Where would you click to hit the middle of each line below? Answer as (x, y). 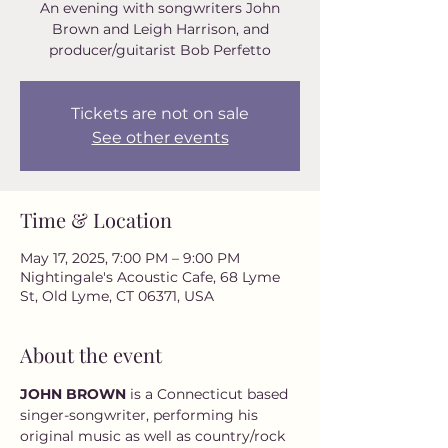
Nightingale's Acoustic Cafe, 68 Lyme (150, 277)
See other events (160, 137)
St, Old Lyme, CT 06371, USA (117, 296)
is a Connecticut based (211, 394)
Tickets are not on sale (160, 113)
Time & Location (96, 219)
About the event (91, 354)
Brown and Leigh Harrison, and (160, 29)
